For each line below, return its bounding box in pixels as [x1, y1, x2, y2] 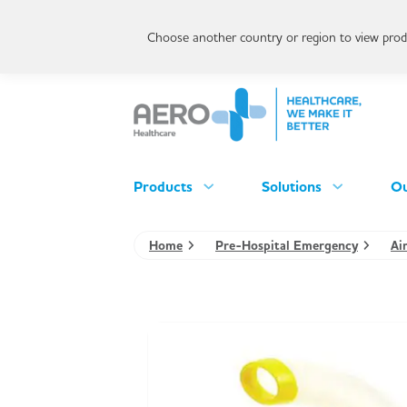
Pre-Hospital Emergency [215, 237, 358, 253]
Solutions [261, 177, 322, 195]
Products [134, 177, 193, 195]
